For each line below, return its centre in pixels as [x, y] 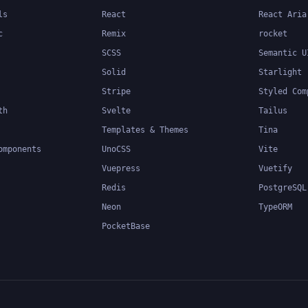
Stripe [116, 91]
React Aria [283, 14]
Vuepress [121, 168]
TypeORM [275, 207]
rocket [273, 34]
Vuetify [275, 168]
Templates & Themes [145, 130]
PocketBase [126, 226]
